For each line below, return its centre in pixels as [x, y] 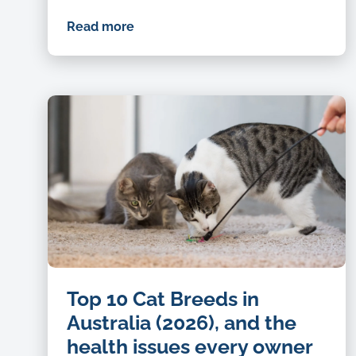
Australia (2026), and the [182, 322]
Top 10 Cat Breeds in [163, 298]
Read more [101, 26]
